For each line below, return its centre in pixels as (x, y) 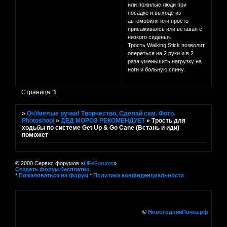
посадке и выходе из (155, 13)
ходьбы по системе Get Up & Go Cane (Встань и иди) (101, 127)
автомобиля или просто (158, 21)
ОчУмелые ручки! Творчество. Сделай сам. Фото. (101, 113)
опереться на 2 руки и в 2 (161, 53)
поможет (35, 135)
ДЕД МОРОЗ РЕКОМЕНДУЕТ (103, 120)
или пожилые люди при (157, 5)
